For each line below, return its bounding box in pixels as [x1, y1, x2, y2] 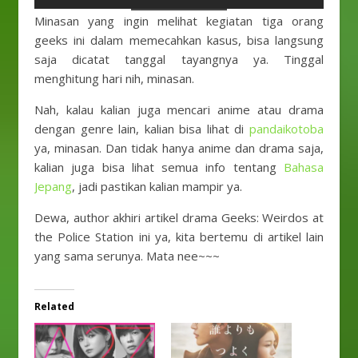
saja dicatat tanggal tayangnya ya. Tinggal [34, 50, 324, 67]
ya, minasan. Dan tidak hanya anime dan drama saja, [34, 139, 324, 156]
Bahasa [284, 158, 324, 175]
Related [34, 299, 74, 313]
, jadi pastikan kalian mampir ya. [72, 177, 245, 194]
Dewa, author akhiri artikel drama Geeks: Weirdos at [34, 209, 324, 225]
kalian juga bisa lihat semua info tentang [34, 158, 284, 175]
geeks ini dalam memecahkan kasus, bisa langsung [34, 31, 324, 48]
